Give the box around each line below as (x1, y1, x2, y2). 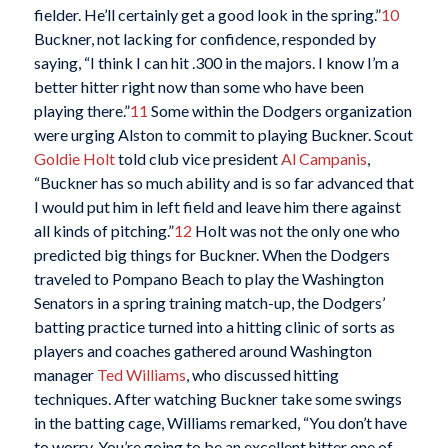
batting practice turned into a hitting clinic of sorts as (33, 317, 395, 337)
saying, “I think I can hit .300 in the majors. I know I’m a (33, 53, 399, 73)
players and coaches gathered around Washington (33, 341, 372, 361)
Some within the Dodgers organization (147, 101, 412, 121)
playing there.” (33, 101, 130, 121)
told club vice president (114, 149, 281, 169)
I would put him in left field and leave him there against (33, 197, 401, 217)
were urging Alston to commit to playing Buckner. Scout (33, 125, 413, 145)
